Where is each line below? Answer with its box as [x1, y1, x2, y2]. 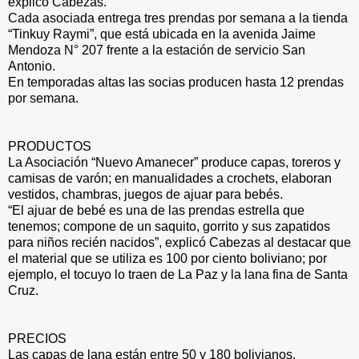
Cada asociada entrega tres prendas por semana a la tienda [8, 11, 348, 26]
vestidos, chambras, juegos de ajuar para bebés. [8, 188, 283, 202]
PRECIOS [8, 332, 67, 346]
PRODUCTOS [8, 139, 91, 154]
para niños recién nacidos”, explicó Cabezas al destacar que [8, 236, 351, 250]
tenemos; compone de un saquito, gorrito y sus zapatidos [8, 220, 330, 234]
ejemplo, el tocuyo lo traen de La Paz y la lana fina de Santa [8, 268, 348, 282]
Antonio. [8, 59, 55, 74]
